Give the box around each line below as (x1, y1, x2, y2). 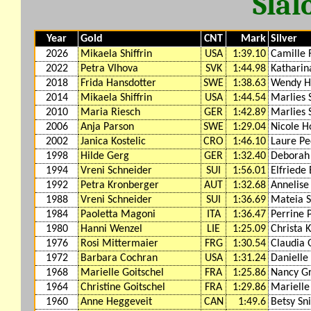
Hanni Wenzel (81, 223, 142, 235)
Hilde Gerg (81, 150, 129, 162)
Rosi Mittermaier (81, 237, 158, 249)
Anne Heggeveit (81, 296, 152, 308)
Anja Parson (81, 121, 134, 133)
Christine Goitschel (81, 281, 165, 293)
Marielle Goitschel (81, 267, 164, 278)
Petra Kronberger (81, 179, 159, 191)
